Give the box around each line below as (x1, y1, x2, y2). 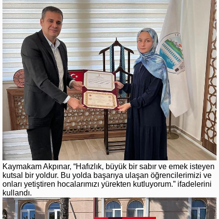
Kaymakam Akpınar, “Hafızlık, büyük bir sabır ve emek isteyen (2, 162, 215, 171)
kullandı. (2, 188, 32, 197)
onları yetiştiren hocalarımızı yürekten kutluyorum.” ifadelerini (2, 179, 212, 188)
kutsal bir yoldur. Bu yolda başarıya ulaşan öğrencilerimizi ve (2, 171, 212, 179)
